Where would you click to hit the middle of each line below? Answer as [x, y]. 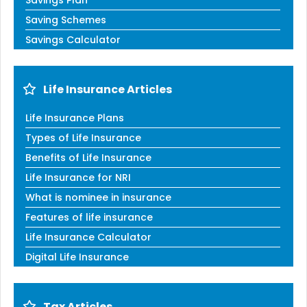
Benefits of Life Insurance [88, 157]
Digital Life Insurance [77, 257]
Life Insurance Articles [108, 89]
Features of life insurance [89, 217]
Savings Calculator [73, 39]
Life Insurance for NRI [78, 177]
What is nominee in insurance [98, 197]
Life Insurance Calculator [88, 237]
